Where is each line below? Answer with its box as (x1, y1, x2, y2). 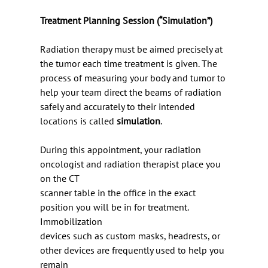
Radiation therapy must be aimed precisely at (40, 43, 225, 55)
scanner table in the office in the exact (40, 187, 198, 199)
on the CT (40, 172, 80, 184)
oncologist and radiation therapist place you (40, 158, 223, 170)
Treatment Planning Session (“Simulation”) (40, 14, 212, 26)
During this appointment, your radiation (40, 144, 203, 156)
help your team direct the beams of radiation (40, 86, 221, 98)
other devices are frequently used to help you (40, 244, 227, 256)
